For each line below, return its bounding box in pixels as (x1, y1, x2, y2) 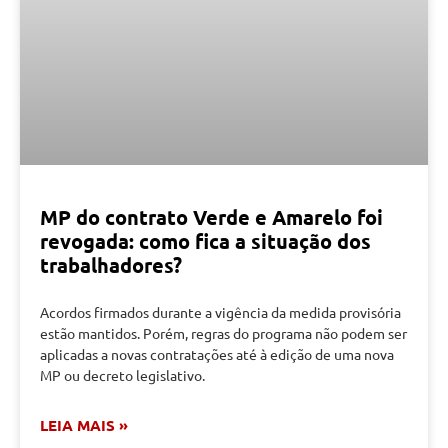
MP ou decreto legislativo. (40, 366, 205, 385)
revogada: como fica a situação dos (40, 228, 371, 255)
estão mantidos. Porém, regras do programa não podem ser (40, 324, 407, 343)
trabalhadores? (40, 252, 182, 279)
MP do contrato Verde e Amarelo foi (40, 204, 383, 231)
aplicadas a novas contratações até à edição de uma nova (40, 345, 394, 364)
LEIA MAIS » (40, 415, 128, 436)
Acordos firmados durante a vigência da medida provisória (40, 303, 401, 322)
